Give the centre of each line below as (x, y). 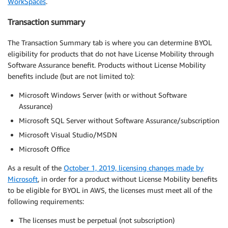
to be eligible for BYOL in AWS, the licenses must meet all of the (110, 190)
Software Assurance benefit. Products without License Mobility (107, 65)
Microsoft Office (44, 149)
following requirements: (46, 201)
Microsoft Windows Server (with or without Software (103, 95)
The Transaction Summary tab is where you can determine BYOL (110, 42)
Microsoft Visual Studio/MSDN (68, 134)
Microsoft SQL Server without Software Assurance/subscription (119, 120)
